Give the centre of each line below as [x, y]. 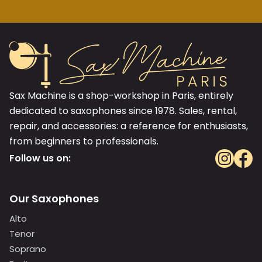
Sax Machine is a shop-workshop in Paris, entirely [121, 95]
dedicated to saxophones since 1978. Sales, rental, [123, 111]
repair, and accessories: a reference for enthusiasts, [129, 126]
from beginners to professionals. [84, 141]
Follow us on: [40, 158]
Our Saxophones [54, 198]
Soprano [28, 249]
